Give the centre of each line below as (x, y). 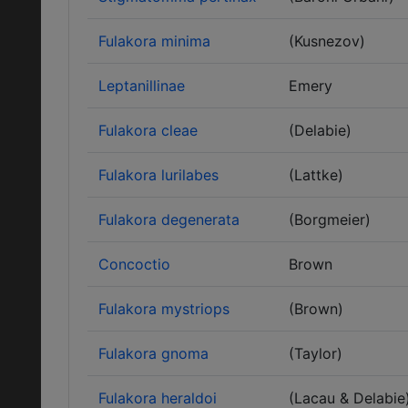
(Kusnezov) (327, 41)
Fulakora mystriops (164, 309)
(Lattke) (316, 175)
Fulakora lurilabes (158, 175)
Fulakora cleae (148, 130)
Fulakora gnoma (153, 353)
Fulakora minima (154, 41)
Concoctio (134, 264)
